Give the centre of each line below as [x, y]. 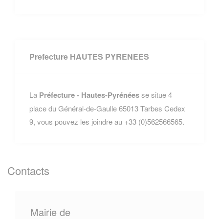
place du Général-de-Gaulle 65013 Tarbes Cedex [107, 108]
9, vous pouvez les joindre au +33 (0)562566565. [107, 121]
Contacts [28, 170]
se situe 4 [156, 94]
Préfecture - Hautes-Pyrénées [89, 95]
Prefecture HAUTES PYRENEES [89, 56]
